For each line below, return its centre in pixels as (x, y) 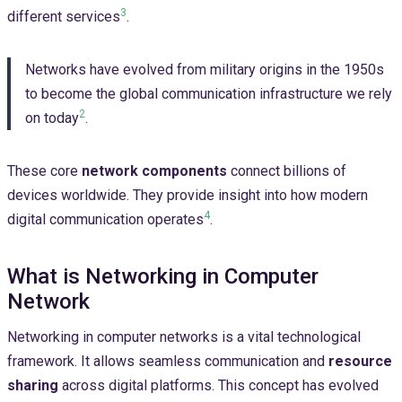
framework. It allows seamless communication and (168, 362)
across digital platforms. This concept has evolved (218, 386)
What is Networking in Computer (163, 277)
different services (64, 17)
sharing (33, 386)
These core (44, 171)
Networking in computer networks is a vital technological (184, 337)
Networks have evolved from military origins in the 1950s (205, 70)
